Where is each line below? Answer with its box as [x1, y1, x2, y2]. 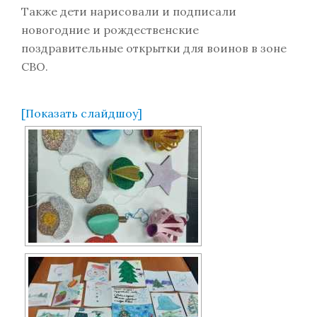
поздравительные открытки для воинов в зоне [21, 41, 287, 55]
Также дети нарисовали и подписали [21, 4, 236, 18]
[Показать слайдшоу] [21, 106, 142, 120]
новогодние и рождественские [21, 23, 199, 37]
